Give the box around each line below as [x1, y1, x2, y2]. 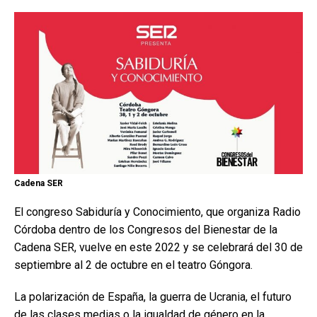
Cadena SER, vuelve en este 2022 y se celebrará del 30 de [14, 241, 303, 255]
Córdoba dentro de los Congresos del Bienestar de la [14, 223, 277, 237]
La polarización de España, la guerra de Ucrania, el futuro [14, 290, 292, 304]
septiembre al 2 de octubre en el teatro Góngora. [14, 258, 253, 272]
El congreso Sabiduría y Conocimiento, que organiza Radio [14, 205, 301, 219]
